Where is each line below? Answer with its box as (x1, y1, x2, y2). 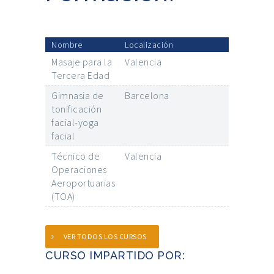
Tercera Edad (51, 69, 109, 82)
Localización (125, 39, 173, 51)
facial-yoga (51, 116, 99, 129)
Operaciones (51, 163, 107, 176)
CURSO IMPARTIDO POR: (45, 249, 185, 262)
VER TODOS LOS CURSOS (63, 232, 147, 242)
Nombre (51, 39, 82, 51)
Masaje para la (51, 56, 112, 68)
